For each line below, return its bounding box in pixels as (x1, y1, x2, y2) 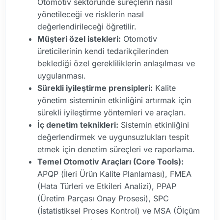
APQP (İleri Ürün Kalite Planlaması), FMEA (37, 169, 192, 179)
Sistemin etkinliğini (118, 120, 189, 130)
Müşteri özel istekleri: (37, 34, 121, 44)
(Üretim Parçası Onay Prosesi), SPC (37, 193, 169, 204)
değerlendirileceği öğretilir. (37, 22, 137, 32)
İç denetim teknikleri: (37, 120, 118, 130)
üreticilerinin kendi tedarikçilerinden (37, 46, 168, 56)
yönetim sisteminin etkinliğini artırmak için (37, 95, 191, 106)
